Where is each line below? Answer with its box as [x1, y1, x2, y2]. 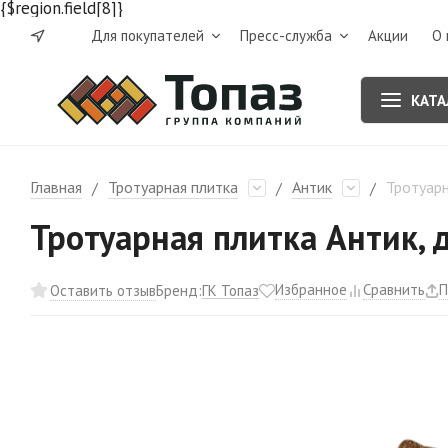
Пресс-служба [239, 26, 332, 45]
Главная [30, 177, 82, 197]
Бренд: [156, 281, 202, 300]
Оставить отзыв [50, 281, 156, 300]
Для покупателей [90, 26, 204, 45]
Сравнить [363, 280, 425, 299]
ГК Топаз [202, 280, 259, 300]
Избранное [275, 280, 347, 299]
